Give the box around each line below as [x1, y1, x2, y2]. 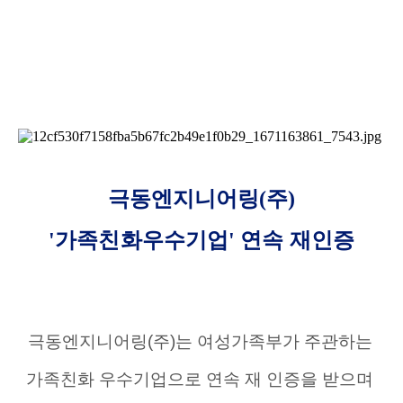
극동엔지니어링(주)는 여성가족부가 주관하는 [27, 332, 372, 352]
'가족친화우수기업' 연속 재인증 [49, 228, 354, 253]
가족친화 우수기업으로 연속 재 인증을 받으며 [25, 370, 378, 390]
